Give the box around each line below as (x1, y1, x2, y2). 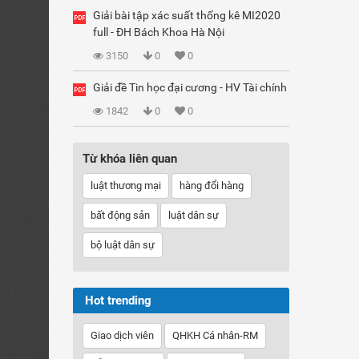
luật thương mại (91, 179, 161, 192)
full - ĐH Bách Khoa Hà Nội (93, 26, 224, 38)
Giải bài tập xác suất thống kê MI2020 (93, 9, 280, 22)
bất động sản (91, 209, 150, 221)
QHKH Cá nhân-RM (172, 329, 258, 341)
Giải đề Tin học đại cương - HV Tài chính (93, 81, 287, 94)
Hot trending (85, 293, 151, 308)
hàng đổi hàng (179, 179, 244, 192)
